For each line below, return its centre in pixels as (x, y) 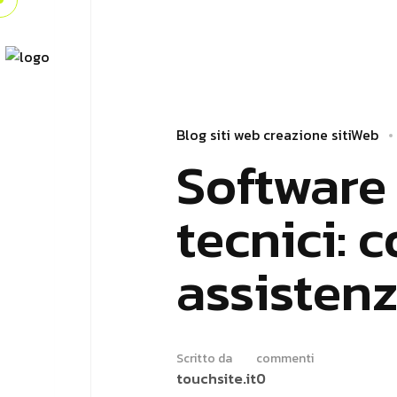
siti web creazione (269, 135)
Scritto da (204, 358)
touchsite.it (216, 378)
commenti (285, 358)
